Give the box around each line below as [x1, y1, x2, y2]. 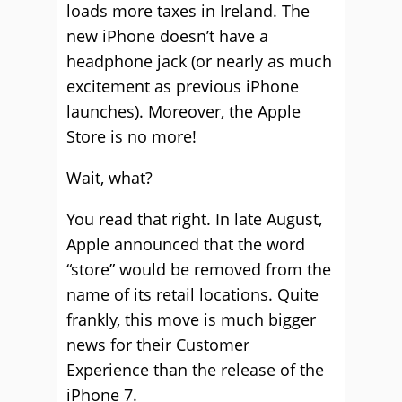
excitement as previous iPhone [66, 75, 299, 97]
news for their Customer [66, 334, 249, 355]
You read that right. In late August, [66, 208, 322, 230]
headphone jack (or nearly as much [66, 50, 332, 72]
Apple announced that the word [66, 233, 305, 255]
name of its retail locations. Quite [66, 284, 319, 305]
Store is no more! [66, 126, 197, 147]
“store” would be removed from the [66, 258, 331, 280]
